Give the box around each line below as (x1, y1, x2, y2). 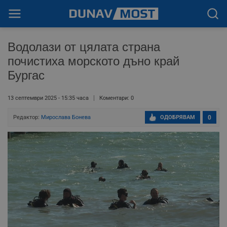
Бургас (8, 68, 45, 82)
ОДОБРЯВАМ (160, 114, 195, 121)
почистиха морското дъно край (8, 54, 179, 68)
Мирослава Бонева (41, 114, 91, 121)
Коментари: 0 (99, 95, 134, 101)
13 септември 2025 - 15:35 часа (8, 95, 89, 101)
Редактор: (13, 114, 41, 121)
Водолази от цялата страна (8, 40, 160, 54)
